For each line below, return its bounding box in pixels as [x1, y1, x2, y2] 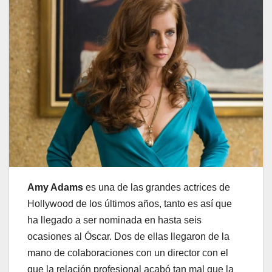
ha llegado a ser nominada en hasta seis [27, 214, 202, 225]
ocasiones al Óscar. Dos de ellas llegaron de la [27, 231, 229, 242]
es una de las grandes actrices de [83, 182, 230, 192]
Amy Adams [27, 182, 83, 192]
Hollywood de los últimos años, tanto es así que [27, 198, 232, 209]
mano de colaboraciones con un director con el [27, 247, 228, 258]
